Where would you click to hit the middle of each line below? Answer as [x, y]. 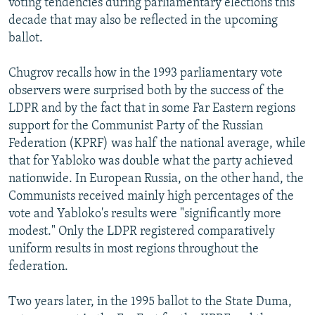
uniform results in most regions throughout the [134, 249]
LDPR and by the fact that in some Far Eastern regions [152, 108]
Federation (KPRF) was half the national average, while [157, 143]
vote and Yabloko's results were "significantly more [145, 214]
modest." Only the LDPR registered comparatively [142, 231]
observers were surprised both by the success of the [146, 91]
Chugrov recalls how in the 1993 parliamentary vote [146, 73]
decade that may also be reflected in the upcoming [143, 20]
